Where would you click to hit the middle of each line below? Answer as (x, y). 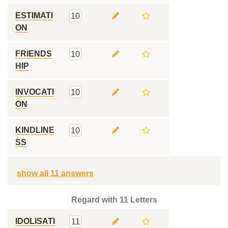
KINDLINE (35, 130)
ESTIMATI (34, 16)
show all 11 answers (55, 173)
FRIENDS (34, 54)
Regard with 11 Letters (114, 200)
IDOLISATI (35, 221)
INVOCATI (35, 92)
